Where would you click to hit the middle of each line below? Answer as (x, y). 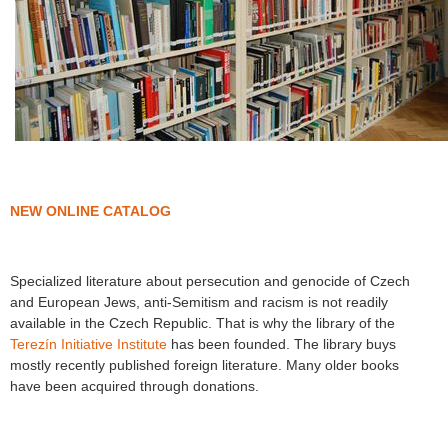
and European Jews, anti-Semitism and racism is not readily (199, 301)
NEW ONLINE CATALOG (90, 210)
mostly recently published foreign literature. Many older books (204, 364)
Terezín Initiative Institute (88, 343)
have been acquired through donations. (134, 385)
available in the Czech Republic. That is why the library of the (202, 322)
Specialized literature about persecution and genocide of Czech (210, 280)
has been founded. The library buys (281, 343)
